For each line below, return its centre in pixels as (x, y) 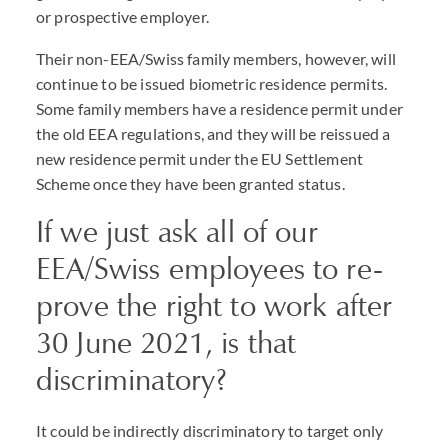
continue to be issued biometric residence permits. (212, 83)
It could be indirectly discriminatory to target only (210, 430)
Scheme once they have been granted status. (190, 183)
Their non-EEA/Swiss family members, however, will (216, 58)
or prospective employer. (122, 16)
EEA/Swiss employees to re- (209, 268)
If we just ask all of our (177, 231)
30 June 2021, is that (166, 342)
